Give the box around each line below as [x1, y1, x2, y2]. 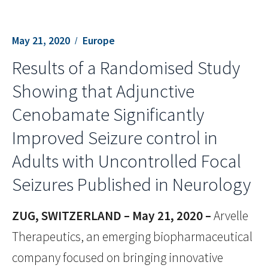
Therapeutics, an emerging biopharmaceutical [12, 229, 252, 245]
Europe [83, 33, 115, 47]
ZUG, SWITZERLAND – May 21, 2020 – [12, 208, 211, 224]
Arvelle [211, 208, 248, 224]
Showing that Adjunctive [12, 80, 194, 103]
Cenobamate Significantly [12, 103, 204, 126]
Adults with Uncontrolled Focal [12, 150, 241, 173]
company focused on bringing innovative [12, 249, 223, 266]
